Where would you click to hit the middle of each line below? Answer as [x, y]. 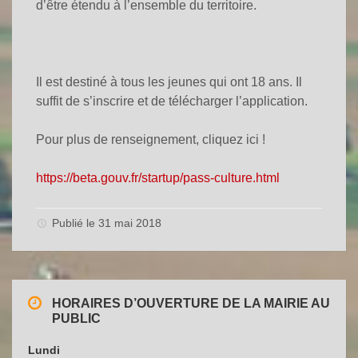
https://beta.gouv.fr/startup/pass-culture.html [158, 178]
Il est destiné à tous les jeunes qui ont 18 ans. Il [169, 82]
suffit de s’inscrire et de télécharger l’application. [172, 101]
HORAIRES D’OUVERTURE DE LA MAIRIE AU [191, 304]
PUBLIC [76, 319]
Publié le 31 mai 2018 [107, 223]
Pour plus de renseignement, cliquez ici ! [151, 140]
